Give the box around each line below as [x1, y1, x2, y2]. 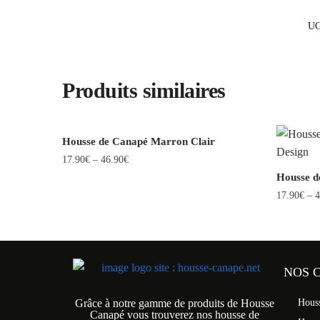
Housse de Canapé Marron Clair [62, 136, 216, 148]
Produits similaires [62, 79, 226, 103]
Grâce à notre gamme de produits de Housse [75, 297, 274, 310]
